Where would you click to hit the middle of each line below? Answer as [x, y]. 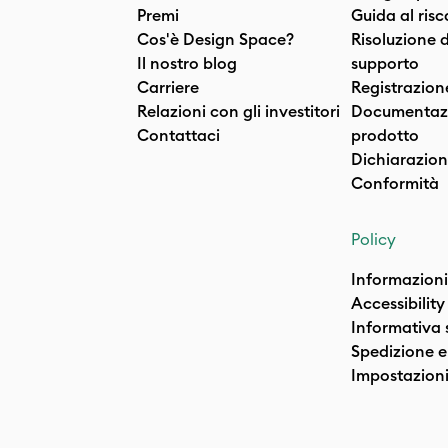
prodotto [385, 135]
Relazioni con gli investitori [238, 111]
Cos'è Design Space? [215, 39]
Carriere [168, 87]
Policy [373, 239]
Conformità [395, 183]
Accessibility [398, 303]
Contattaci [178, 135]
